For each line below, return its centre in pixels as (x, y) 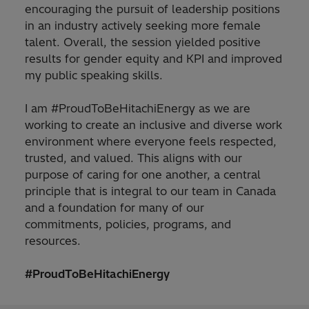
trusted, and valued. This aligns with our (133, 158)
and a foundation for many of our (114, 208)
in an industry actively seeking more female (143, 26)
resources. (53, 241)
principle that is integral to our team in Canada (150, 191)
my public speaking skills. (94, 76)
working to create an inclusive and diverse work (153, 125)
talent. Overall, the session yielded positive (143, 42)
